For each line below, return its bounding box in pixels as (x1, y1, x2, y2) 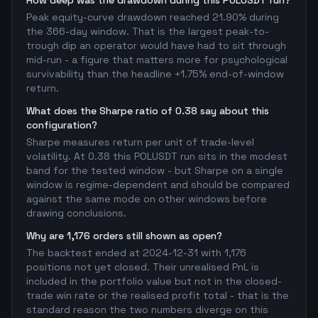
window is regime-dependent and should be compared (26, 178, 290, 191)
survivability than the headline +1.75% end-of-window (26, 67, 284, 80)
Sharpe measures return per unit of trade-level (26, 136, 254, 148)
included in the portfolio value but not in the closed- (26, 275, 282, 287)
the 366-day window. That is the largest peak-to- (26, 25, 269, 38)
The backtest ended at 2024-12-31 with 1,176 (26, 246, 246, 259)
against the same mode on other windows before (26, 192, 267, 205)
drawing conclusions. (26, 207, 126, 219)
